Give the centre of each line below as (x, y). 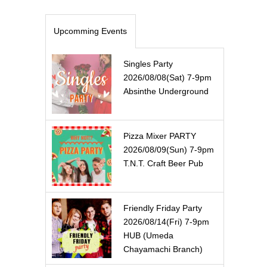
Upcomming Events (91, 31)
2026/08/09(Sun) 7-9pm (169, 150)
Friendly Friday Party (163, 208)
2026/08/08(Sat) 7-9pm (167, 77)
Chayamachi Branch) (163, 249)
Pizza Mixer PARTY (160, 136)
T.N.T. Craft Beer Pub (163, 163)
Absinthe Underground (166, 91)
